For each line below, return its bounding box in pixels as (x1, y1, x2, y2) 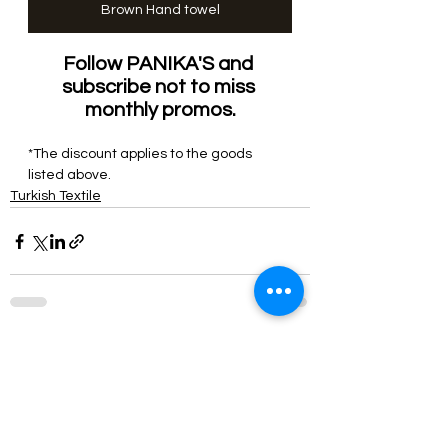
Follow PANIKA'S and (63, 54, 257, 75)
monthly (84, 100, 158, 121)
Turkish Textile (10, 189, 101, 204)
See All (266, 347, 310, 362)
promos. (157, 100, 236, 121)
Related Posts (10, 348, 128, 368)
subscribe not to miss (61, 77, 259, 98)
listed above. (28, 168, 111, 183)
